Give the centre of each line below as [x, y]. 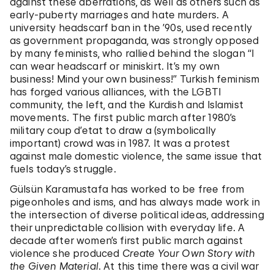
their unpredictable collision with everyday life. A [128, 227]
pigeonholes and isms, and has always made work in [135, 202]
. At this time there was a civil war [179, 266]
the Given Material [54, 266]
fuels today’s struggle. [63, 168]
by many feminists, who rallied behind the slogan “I [132, 53]
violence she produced [66, 253]
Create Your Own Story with [188, 253]
